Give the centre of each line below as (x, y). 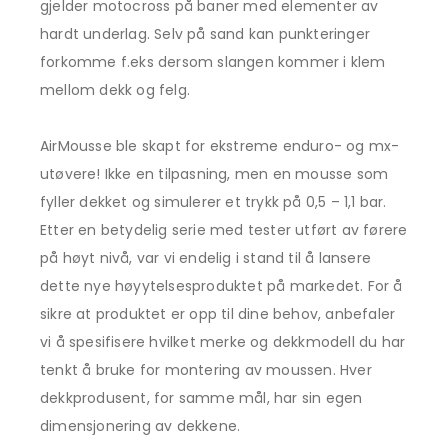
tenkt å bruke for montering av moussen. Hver (206, 370)
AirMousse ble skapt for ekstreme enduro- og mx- (220, 146)
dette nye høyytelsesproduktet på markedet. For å (221, 286)
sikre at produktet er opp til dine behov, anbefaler (218, 314)
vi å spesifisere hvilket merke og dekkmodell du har (223, 342)
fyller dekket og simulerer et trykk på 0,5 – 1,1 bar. (213, 202)
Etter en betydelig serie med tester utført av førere (224, 230)
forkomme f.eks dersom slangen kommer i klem (213, 62)
